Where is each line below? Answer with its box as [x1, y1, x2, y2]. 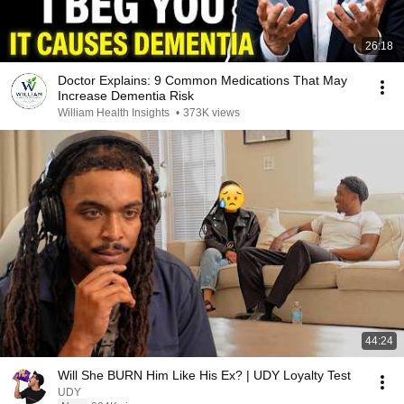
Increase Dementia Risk [58, 88, 194, 103]
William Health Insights [58, 106, 172, 119]
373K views [183, 106, 240, 119]
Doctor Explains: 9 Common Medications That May [58, 73, 347, 87]
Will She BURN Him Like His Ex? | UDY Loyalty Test [58, 368, 351, 382]
